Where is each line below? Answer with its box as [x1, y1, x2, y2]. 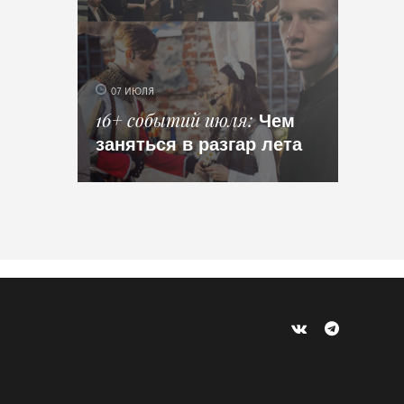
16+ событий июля [96, 107, 249, 132]
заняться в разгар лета [96, 130, 303, 156]
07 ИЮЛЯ [111, 87, 155, 96]
